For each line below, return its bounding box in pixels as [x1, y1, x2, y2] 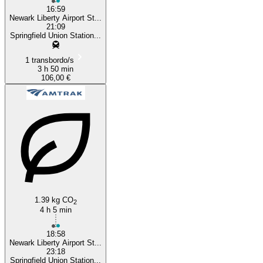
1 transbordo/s [25, 55, 74, 65]
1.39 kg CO [34, 195, 73, 204]
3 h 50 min [38, 64, 73, 73]
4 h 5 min [39, 205, 72, 214]
